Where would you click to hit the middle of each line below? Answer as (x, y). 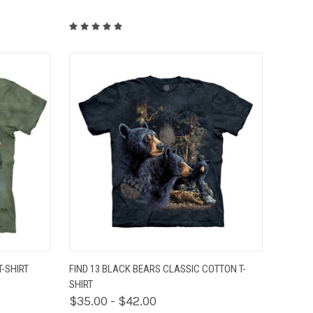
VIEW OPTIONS (216, 262)
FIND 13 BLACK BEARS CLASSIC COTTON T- (157, 269)
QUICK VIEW (116, 262)
